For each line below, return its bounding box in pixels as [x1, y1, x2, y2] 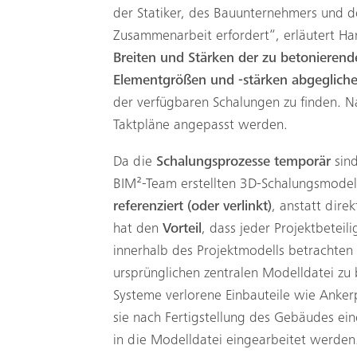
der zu [238, 51, 277, 66]
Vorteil [163, 222, 202, 237]
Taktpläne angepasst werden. [113, 118, 288, 133]
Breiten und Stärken [113, 51, 234, 66]
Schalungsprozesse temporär [152, 155, 331, 170]
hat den [113, 222, 163, 237]
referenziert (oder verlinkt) [113, 199, 272, 214]
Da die [113, 155, 152, 170]
